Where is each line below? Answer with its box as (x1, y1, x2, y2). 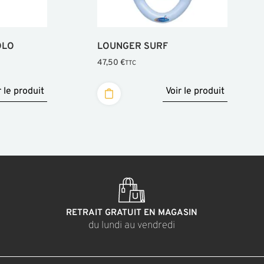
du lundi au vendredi (88, 219, 176, 233)
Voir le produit (165, 85, 225, 97)
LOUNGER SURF (97, 41, 168, 53)
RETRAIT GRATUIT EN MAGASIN (66, 207, 198, 219)
